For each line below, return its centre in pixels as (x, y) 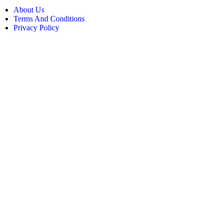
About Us (29, 10)
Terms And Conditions (49, 19)
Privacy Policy (36, 28)
